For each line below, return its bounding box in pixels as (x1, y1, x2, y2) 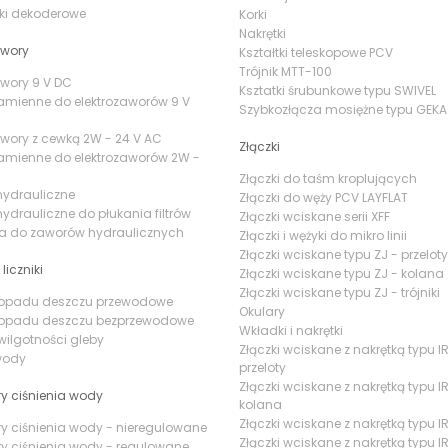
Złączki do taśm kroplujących (239, 169, 417, 187)
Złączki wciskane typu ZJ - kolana (239, 264, 444, 282)
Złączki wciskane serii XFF (239, 207, 390, 225)
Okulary (239, 302, 285, 320)
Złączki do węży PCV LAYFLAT (239, 188, 408, 206)
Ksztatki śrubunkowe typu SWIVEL (239, 81, 436, 99)
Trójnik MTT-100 (239, 62, 332, 80)
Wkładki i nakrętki (239, 321, 343, 339)
